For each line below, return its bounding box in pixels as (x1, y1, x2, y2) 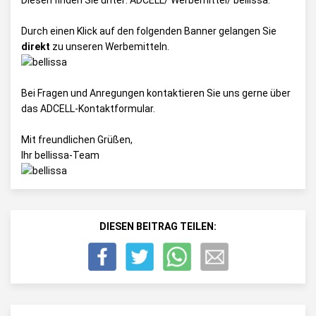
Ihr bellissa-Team (21, 150, 99, 161)
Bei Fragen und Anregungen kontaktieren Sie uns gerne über (21, 87, 291, 99)
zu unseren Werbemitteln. (50, 41, 169, 52)
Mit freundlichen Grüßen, (21, 134, 133, 145)
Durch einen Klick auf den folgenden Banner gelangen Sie (21, 25, 276, 37)
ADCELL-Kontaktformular (40, 103, 153, 114)
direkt (21, 41, 50, 52)
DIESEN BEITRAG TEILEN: (99, 221, 217, 232)
